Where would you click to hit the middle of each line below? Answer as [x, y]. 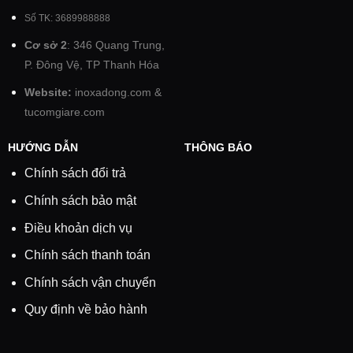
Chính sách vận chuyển [90, 282]
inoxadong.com [113, 92]
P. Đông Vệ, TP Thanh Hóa [91, 65]
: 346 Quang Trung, [115, 45]
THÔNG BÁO [218, 148]
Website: [48, 92]
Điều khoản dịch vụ [78, 228]
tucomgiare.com [64, 112]
